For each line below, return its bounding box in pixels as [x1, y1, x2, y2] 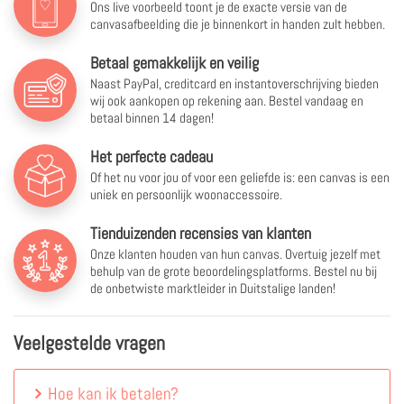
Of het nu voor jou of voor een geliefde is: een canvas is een [90, 168, 390, 186]
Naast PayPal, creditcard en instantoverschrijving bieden [90, 74, 379, 92]
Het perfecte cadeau [90, 145, 213, 167]
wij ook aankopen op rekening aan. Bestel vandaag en [90, 91, 363, 109]
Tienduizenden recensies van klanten [90, 222, 311, 243]
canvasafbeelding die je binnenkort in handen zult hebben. [90, 14, 385, 32]
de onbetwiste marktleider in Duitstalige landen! [90, 279, 335, 297]
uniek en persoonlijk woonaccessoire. [90, 185, 282, 203]
